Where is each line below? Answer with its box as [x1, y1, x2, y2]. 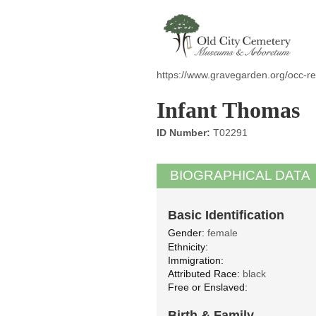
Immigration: [168, 254, 224, 266]
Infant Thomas [157, 97, 300, 123]
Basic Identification [168, 208, 284, 223]
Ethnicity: [168, 241, 208, 253]
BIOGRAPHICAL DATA [170, 168, 311, 183]
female [205, 227, 238, 239]
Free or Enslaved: [168, 281, 248, 293]
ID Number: [157, 126, 210, 138]
